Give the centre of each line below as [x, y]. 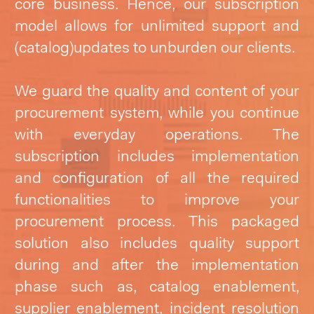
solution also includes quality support [157, 244]
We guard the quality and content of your [157, 92]
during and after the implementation [157, 266]
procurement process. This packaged [157, 222]
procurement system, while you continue [157, 114]
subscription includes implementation [157, 157]
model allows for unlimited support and [157, 27]
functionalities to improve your [157, 200]
